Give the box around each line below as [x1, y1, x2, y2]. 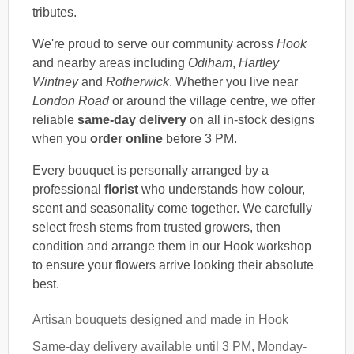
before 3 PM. [163, 131, 237, 145]
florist [104, 182, 138, 196]
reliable [32, 112, 77, 126]
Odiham [188, 55, 232, 70]
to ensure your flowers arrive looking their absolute [32, 258, 314, 272]
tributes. [32, 5, 77, 19]
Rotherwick [106, 74, 169, 88]
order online [90, 131, 163, 145]
